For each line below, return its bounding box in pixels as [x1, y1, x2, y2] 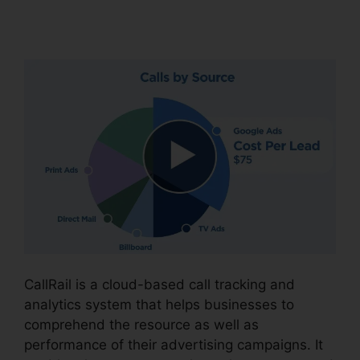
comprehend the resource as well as [24, 316, 259, 333]
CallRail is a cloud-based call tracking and [24, 276, 295, 292]
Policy [24, 9, 103, 43]
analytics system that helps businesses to [24, 296, 294, 313]
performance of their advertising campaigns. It [24, 336, 323, 353]
